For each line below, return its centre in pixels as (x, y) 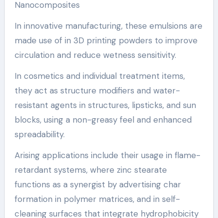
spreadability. (39, 134)
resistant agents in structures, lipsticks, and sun (105, 105)
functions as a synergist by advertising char (98, 184)
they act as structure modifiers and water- (97, 90)
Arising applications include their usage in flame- (107, 155)
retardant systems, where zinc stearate (91, 170)
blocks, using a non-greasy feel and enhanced (103, 119)
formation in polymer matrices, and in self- (97, 199)
